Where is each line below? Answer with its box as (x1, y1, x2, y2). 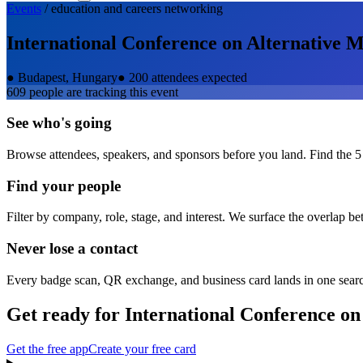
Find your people (6, 177, 121, 194)
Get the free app (6, 341, 88, 356)
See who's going (6, 114, 112, 132)
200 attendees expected (129, 70, 247, 84)
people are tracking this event (26, 84, 178, 99)
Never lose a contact (6, 240, 138, 258)
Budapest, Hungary (18, 70, 117, 84)
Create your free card (88, 341, 196, 356)
